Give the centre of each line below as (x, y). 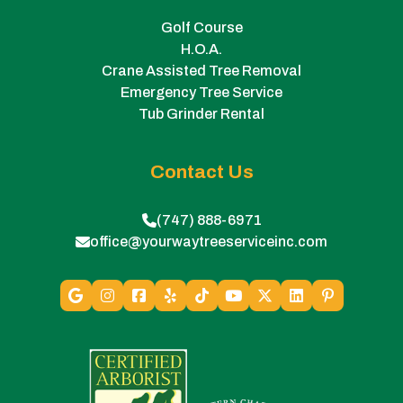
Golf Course (201, 28)
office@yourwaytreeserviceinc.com (209, 242)
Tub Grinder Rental (201, 114)
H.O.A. (201, 49)
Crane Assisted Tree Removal (201, 71)
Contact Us (201, 172)
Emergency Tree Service (201, 93)
